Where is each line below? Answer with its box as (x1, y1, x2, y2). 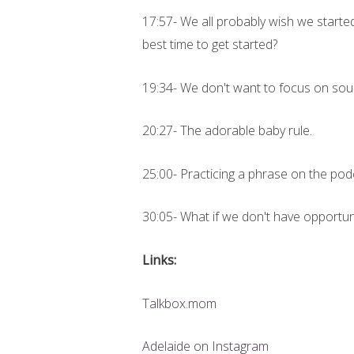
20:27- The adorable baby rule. (141, 122, 315, 140)
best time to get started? (141, 35, 281, 53)
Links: (141, 250, 176, 269)
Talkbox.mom (141, 294, 217, 312)
